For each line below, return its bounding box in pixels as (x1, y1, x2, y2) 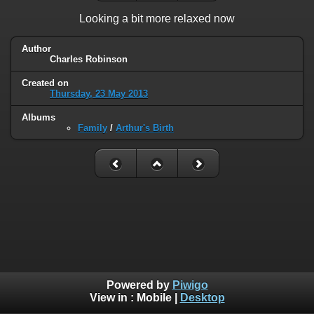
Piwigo (172, 279, 208, 292)
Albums (22, 111, 55, 123)
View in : (89, 292, 137, 304)
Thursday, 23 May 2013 (50, 88, 148, 99)
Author (22, 43, 51, 54)
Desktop (179, 292, 225, 304)
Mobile (136, 292, 172, 304)
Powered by (106, 279, 172, 292)
